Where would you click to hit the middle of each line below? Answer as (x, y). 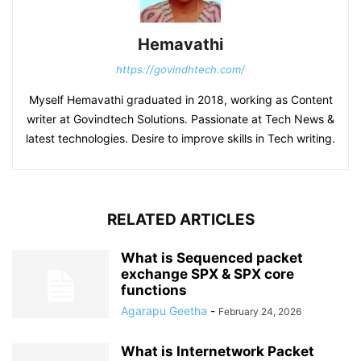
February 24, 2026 (260, 311)
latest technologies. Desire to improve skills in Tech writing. (180, 138)
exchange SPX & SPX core (207, 274)
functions (154, 290)
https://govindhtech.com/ (180, 69)
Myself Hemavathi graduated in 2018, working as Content (180, 100)
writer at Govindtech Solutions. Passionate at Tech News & (180, 119)
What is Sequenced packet (212, 258)
